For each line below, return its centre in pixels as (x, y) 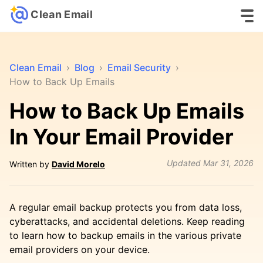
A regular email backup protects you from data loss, (126, 207)
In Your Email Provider (122, 137)
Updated (184, 163)
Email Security (139, 68)
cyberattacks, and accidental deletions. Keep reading (127, 221)
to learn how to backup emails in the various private (125, 235)
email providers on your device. (80, 249)
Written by (31, 164)
